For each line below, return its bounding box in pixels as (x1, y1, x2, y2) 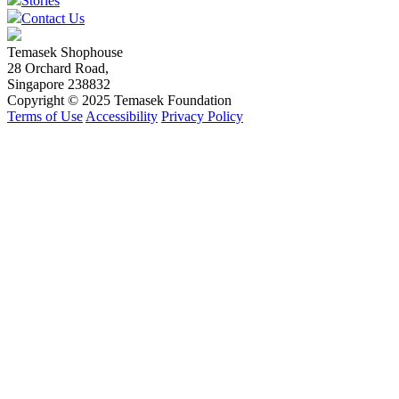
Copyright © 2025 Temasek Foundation (7, 92, 232, 108)
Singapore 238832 (7, 76, 110, 92)
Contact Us (21, 10, 85, 26)
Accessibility (85, 108, 158, 124)
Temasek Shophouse (7, 44, 123, 60)
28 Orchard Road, (7, 60, 109, 76)
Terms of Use (7, 108, 83, 124)
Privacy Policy (161, 108, 243, 124)
